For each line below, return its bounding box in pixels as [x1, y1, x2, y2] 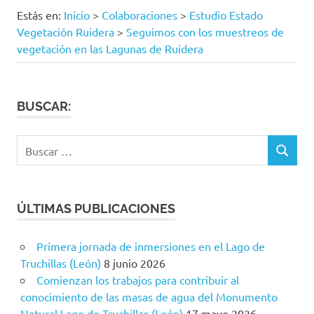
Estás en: [17, 8, 64, 22]
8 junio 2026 [103, 256, 165, 271]
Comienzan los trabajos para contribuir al [36, 273, 239, 287]
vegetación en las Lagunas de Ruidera [17, 41, 203, 56]
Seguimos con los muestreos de [126, 25, 284, 39]
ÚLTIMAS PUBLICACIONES [17, 201, 175, 217]
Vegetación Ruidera [17, 25, 114, 39]
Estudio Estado [189, 8, 263, 22]
